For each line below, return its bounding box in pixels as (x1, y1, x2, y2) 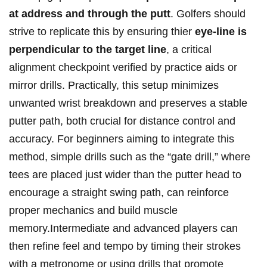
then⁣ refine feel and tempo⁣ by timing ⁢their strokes (9, 240, 241, 253)
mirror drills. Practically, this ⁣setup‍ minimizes (9, 79, 219, 92)
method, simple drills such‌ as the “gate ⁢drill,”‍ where (9, 151, 250, 163)
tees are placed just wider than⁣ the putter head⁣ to (9, 169, 241, 181)
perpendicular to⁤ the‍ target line (9, 44, 166, 56)
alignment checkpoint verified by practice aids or (9, 61, 237, 74)
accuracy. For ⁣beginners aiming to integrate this (9, 133, 234, 145)
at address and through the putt (9, 8, 170, 20)
